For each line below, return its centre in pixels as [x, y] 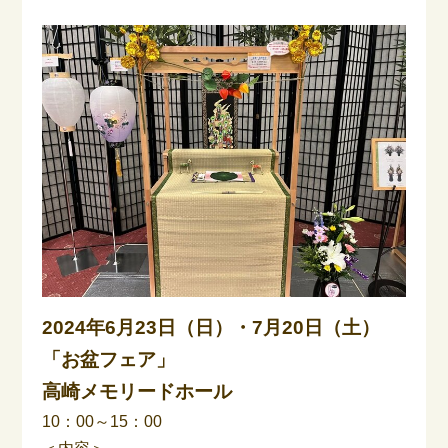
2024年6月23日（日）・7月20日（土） [211, 328]
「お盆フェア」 [109, 360]
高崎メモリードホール [137, 392]
